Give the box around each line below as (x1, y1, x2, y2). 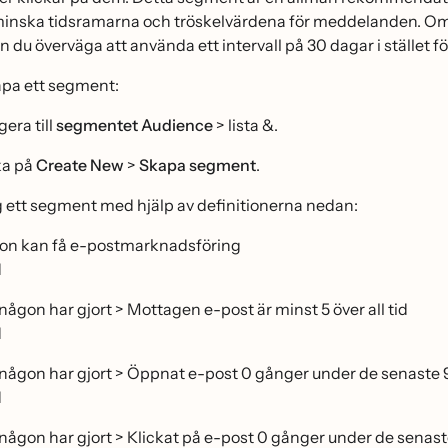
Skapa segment (139, 155, 256, 175)
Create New (36, 155, 124, 175)
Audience (141, 115, 213, 135)
